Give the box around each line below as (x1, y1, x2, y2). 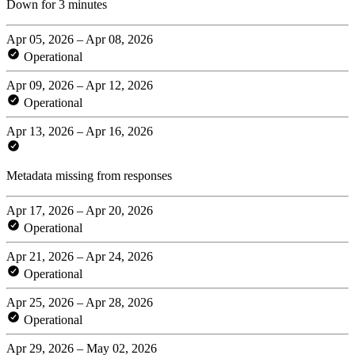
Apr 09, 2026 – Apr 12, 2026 (6, 78, 153, 92)
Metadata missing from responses (6, 168, 172, 182)
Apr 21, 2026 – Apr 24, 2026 (6, 249, 153, 263)
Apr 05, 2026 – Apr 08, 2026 (6, 32, 153, 46)
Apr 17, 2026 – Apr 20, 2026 (6, 203, 153, 217)
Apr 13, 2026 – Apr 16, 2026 (6, 124, 153, 138)
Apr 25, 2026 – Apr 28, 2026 (6, 295, 153, 309)
